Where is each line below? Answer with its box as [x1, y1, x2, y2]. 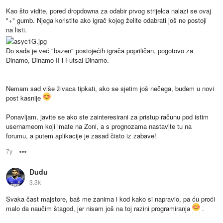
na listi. [6, 25, 27, 35]
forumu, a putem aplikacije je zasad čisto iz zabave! [6, 131, 156, 141]
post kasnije [6, 93, 43, 103]
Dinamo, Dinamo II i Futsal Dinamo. [6, 55, 109, 65]
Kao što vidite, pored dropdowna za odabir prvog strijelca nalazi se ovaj [6, 6, 211, 16]
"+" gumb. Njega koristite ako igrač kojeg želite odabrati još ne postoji [6, 15, 207, 25]
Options [28, 147, 49, 156]
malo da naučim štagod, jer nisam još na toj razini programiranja [6, 204, 192, 214]
